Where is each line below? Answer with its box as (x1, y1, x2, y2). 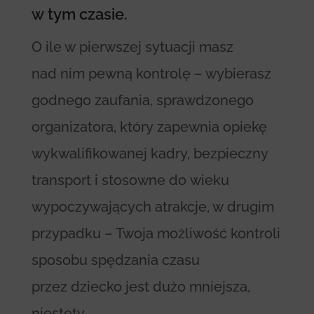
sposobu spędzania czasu (31, 251, 200, 268)
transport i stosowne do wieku (31, 171, 229, 189)
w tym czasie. (31, 4, 128, 23)
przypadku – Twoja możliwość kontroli (31, 224, 280, 242)
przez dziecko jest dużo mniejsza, (31, 278, 250, 295)
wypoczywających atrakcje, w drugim (31, 198, 274, 215)
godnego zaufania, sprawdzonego (31, 91, 254, 109)
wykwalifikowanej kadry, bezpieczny (31, 144, 268, 162)
